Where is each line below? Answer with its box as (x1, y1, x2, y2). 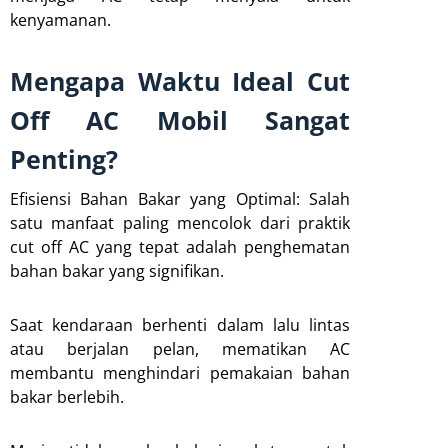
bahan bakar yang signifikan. (10, 259, 224, 282)
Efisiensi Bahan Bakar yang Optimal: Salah (10, 187, 350, 210)
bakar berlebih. (10, 385, 124, 408)
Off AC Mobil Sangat (10, 102, 350, 137)
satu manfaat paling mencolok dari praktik (10, 211, 350, 234)
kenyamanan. (10, 8, 111, 31)
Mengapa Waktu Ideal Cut (10, 63, 350, 98)
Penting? (10, 141, 118, 176)
